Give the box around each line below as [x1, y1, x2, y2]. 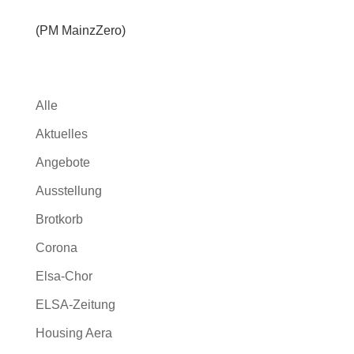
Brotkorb [35, 213, 83, 226]
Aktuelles [35, 127, 88, 141]
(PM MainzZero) [35, 24, 126, 37]
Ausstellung [35, 184, 102, 198]
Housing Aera [35, 326, 112, 340]
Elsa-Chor [35, 269, 92, 283]
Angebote [35, 156, 90, 169]
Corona [35, 241, 77, 254]
